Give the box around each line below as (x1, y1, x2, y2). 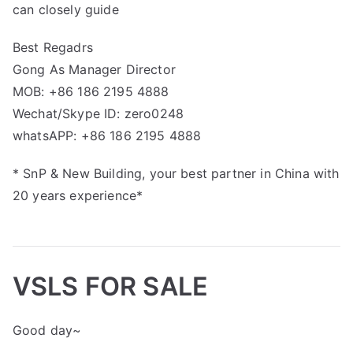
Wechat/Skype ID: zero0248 (13, 105, 184, 121)
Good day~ (13, 321, 82, 338)
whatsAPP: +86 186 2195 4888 (13, 127, 202, 143)
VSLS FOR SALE (13, 270, 209, 302)
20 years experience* (13, 187, 143, 203)
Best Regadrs (13, 39, 93, 55)
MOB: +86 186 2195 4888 (13, 83, 169, 99)
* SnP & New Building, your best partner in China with (13, 165, 340, 181)
